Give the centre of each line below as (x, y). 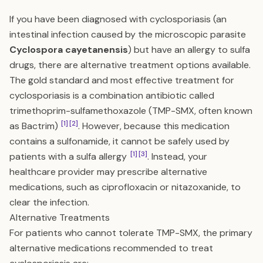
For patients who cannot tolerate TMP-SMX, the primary (131, 233)
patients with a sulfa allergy (69, 156)
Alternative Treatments (60, 218)
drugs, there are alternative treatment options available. (130, 65)
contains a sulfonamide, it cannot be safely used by (119, 141)
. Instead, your (177, 156)
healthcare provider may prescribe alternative (108, 172)
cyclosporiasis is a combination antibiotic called (112, 95)
